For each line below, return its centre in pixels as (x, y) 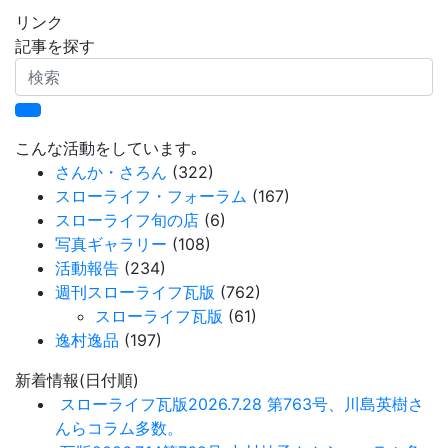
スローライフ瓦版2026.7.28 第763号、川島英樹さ (242, 404)
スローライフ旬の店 (127, 220)
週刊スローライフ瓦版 (135, 292)
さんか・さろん (111, 172)
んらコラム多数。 (119, 428)
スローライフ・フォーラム (151, 196)
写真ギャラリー (111, 244)
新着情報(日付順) (77, 380)
